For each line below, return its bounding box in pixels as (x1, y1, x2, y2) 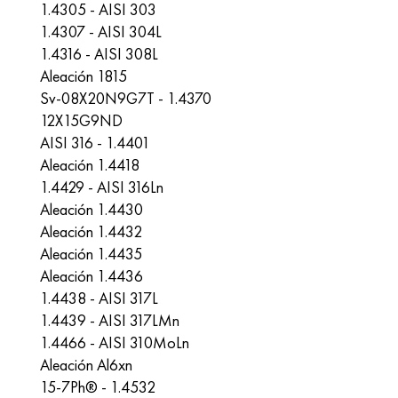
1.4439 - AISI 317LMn (40, 310, 179, 330)
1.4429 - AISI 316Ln (40, 177, 163, 197)
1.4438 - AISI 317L (40, 288, 158, 308)
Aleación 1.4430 (40, 199, 143, 219)
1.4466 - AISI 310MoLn (40, 332, 189, 353)
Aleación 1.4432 (40, 221, 142, 242)
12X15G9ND (40, 110, 123, 131)
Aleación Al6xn (40, 354, 132, 375)
